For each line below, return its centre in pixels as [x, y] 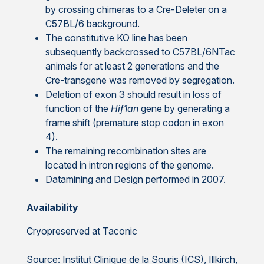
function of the [78, 109]
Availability [52, 208]
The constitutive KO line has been [116, 38]
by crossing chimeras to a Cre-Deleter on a [136, 10]
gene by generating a [184, 109]
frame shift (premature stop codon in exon [134, 123]
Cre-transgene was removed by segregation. [140, 80]
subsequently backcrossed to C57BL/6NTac [140, 52]
